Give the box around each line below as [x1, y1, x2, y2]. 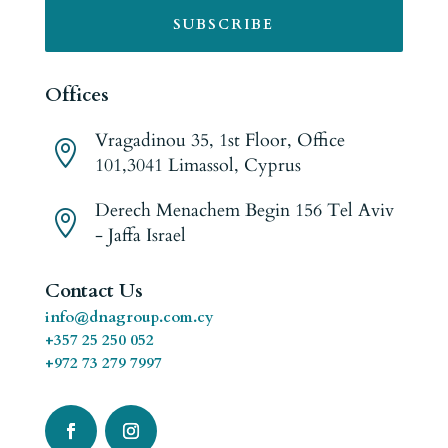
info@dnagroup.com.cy [44, 307, 214, 328]
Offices [44, 82, 109, 109]
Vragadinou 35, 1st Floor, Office [94, 128, 345, 154]
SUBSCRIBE [173, 15, 275, 35]
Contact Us [44, 278, 143, 305]
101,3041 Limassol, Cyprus [94, 153, 301, 179]
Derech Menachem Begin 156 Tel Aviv [94, 198, 394, 224]
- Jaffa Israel [94, 223, 186, 249]
